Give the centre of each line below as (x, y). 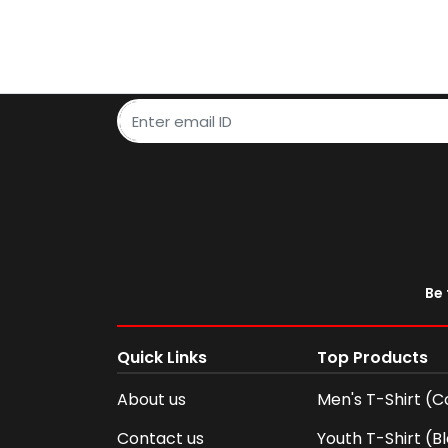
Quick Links (162, 357)
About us (151, 400)
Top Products (372, 357)
